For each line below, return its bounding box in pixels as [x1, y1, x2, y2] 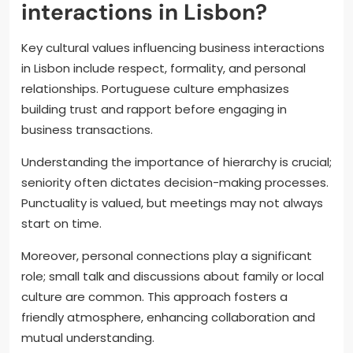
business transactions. [21, 121, 153, 139]
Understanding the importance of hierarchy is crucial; [21, 154, 332, 171]
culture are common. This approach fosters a [21, 288, 288, 306]
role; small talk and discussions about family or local [21, 268, 324, 285]
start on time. [21, 215, 102, 232]
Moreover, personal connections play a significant [21, 247, 312, 265]
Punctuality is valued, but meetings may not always [21, 195, 323, 212]
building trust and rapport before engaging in [21, 101, 287, 118]
